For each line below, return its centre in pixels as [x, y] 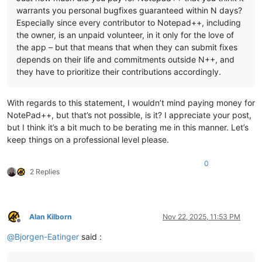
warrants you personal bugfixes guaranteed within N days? [129, 10]
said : [90, 236]
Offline [29, 225]
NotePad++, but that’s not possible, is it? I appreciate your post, [129, 115]
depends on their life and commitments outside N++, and [125, 59]
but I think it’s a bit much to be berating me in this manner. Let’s [128, 127]
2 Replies [45, 171]
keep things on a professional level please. [88, 139]
